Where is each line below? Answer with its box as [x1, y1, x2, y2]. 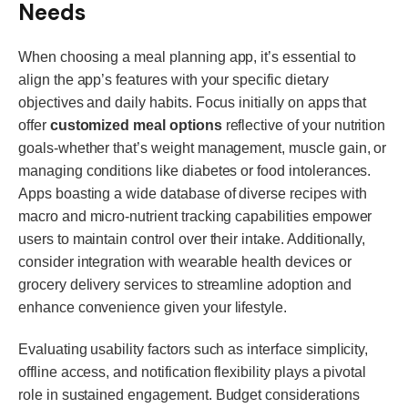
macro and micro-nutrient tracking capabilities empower [18, 209, 372, 225]
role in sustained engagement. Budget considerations [18, 386, 360, 403]
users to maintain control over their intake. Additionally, [18, 231, 366, 248]
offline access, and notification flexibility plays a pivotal [18, 363, 367, 380]
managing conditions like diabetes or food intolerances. [18, 163, 372, 179]
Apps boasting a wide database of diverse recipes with [18, 186, 367, 202]
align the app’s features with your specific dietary [18, 72, 329, 88]
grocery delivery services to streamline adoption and [18, 277, 352, 293]
